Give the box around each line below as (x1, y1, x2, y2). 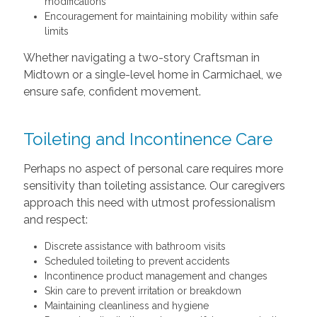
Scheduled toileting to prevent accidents (44, 255, 230, 267)
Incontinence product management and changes (44, 270, 267, 282)
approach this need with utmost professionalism (23, 196, 275, 209)
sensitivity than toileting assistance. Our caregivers (23, 179, 285, 192)
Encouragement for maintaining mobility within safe (44, 11, 278, 22)
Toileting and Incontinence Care (23, 129, 272, 149)
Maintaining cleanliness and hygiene (44, 300, 209, 311)
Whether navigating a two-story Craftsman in (23, 51, 260, 64)
